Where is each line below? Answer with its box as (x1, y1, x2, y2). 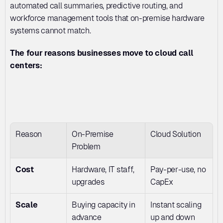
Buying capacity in (72, 200, 135, 210)
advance (72, 213, 102, 222)
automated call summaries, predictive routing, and (10, 1, 183, 10)
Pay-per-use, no (150, 165, 206, 174)
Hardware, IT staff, (72, 165, 134, 174)
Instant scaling (150, 200, 202, 210)
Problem (72, 142, 101, 151)
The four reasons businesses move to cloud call (10, 48, 193, 58)
